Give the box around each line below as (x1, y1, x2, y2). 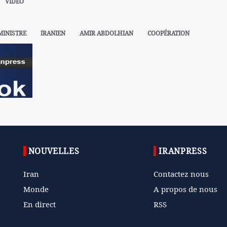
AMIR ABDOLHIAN (79, 29, 133, 38)
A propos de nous (154, 183, 218, 194)
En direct (23, 199, 56, 209)
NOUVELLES (28, 145, 80, 157)
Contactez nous (154, 168, 209, 179)
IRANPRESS (159, 145, 207, 157)
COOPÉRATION (147, 29, 190, 38)
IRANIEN (40, 29, 65, 38)
